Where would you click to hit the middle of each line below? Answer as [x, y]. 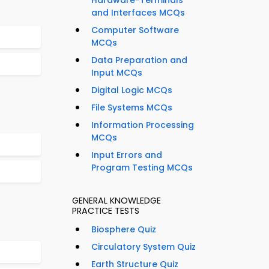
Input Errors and [127, 155]
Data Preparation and [139, 60]
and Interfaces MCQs [138, 13]
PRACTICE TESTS [106, 211]
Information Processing [143, 125]
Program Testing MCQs [142, 168]
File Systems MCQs [132, 108]
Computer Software [135, 30]
